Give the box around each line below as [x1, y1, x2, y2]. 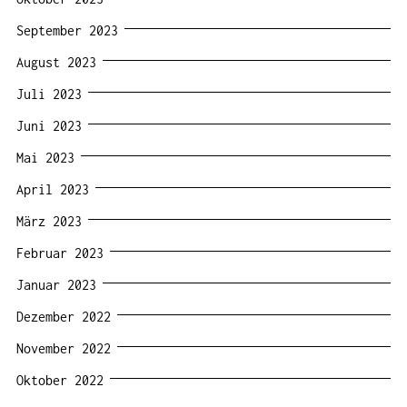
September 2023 [16, 22, 118, 38]
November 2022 [16, 340, 111, 356]
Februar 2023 [16, 244, 104, 261]
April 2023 [16, 181, 89, 197]
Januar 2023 [16, 276, 96, 293]
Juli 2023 [16, 85, 82, 102]
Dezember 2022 [16, 308, 111, 324]
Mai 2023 [16, 149, 74, 165]
